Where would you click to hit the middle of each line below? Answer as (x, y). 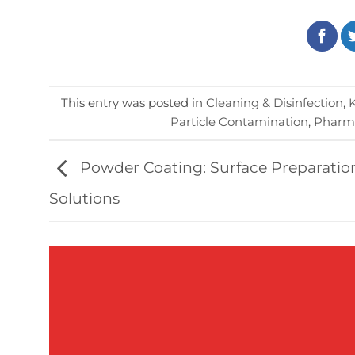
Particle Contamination (239, 121)
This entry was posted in (133, 102)
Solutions (84, 198)
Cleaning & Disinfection (274, 102)
